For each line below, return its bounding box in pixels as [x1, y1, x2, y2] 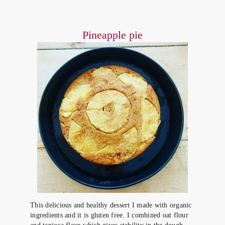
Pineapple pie [82, 29, 143, 41]
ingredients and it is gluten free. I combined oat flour [30, 211, 188, 219]
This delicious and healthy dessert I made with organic [30, 201, 192, 209]
